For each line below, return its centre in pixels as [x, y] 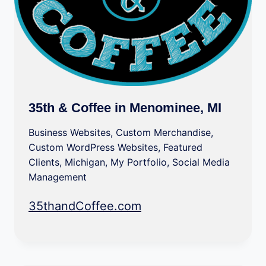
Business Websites [69, 132]
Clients [44, 162]
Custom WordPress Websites [93, 147]
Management [58, 177]
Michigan [85, 162]
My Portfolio [139, 162]
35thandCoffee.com [85, 206]
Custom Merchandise [163, 132]
